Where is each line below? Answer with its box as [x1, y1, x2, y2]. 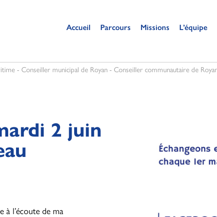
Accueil [66, 22, 91, 32]
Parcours [100, 22, 131, 32]
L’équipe [179, 22, 207, 32]
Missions [140, 22, 170, 32]
